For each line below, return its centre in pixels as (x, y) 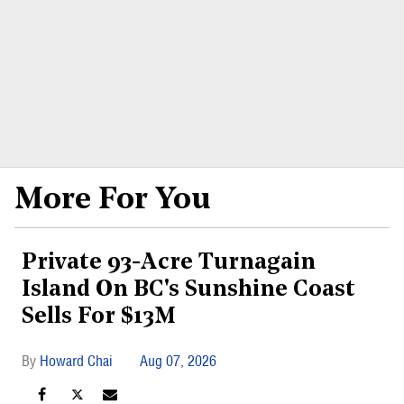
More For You (113, 200)
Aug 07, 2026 (178, 360)
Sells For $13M (99, 317)
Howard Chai (76, 360)
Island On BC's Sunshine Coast (188, 289)
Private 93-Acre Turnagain (169, 262)
